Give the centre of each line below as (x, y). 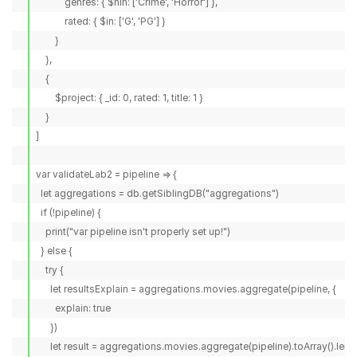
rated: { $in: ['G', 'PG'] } (101, 21)
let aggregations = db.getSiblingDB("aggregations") (157, 193)
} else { (54, 251)
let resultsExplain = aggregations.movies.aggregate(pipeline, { (186, 289)
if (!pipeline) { (69, 212)
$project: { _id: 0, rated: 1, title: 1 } (120, 98)
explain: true (73, 308)
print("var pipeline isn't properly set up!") (133, 231)
